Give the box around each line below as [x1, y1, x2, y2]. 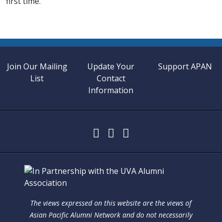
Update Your [87, 60, 135, 72]
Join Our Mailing [6, 60, 67, 72]
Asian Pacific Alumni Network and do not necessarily [29, 210, 192, 220]
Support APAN [158, 60, 212, 72]
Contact [96, 72, 125, 84]
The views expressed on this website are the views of [30, 198, 192, 208]
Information [88, 84, 134, 96]
